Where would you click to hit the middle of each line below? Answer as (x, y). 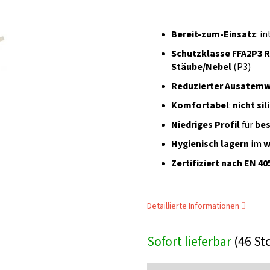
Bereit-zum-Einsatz (214, 34)
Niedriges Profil (206, 124)
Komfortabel (200, 105)
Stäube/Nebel (201, 67)
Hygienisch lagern (210, 144)
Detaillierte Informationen (193, 206)
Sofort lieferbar (190, 241)
